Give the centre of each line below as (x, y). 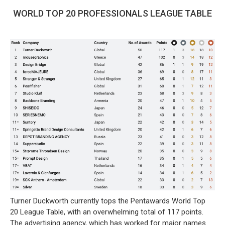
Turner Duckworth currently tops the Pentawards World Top (108, 201)
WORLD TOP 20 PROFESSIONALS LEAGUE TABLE (113, 14)
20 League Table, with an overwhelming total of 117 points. (107, 212)
